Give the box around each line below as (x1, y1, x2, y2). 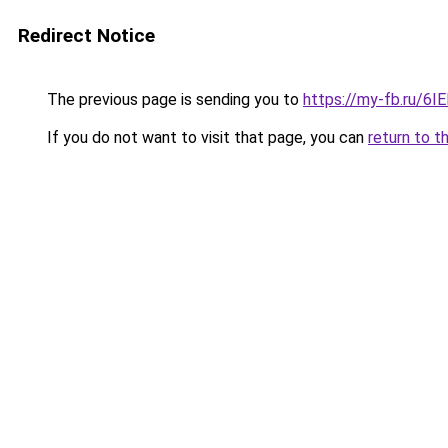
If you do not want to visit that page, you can (43, 128, 368, 147)
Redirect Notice (18, 24, 155, 47)
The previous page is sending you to (43, 90, 303, 109)
